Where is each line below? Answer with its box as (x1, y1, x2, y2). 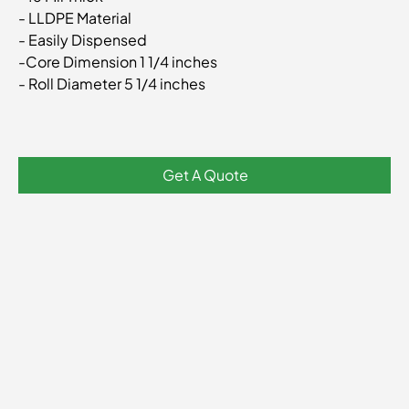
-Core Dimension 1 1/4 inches (18, 51, 217, 71)
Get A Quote (163, 164, 248, 184)
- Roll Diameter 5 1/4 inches (18, 73, 211, 93)
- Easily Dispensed (18, 29, 150, 49)
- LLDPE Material (18, 7, 131, 27)
